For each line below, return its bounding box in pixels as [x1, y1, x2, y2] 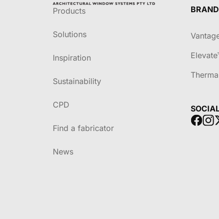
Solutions [53, 29, 87, 39]
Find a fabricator [53, 123, 114, 133]
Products [53, 5, 86, 16]
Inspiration [53, 52, 91, 63]
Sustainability [53, 76, 101, 86]
